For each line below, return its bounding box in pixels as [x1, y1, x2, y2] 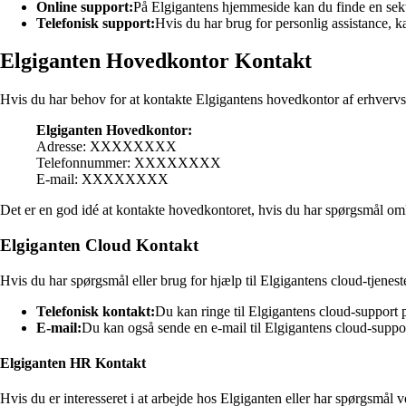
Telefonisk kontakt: [36, 303, 155, 319]
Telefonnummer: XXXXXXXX [36, 155, 221, 171]
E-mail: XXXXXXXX [36, 171, 169, 188]
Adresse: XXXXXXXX [36, 139, 177, 155]
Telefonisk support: [36, 14, 155, 31]
